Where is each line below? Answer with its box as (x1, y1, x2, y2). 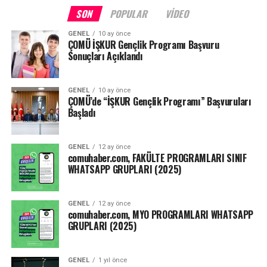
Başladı (67, 105, 96, 120)
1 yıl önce (98, 256, 127, 265)
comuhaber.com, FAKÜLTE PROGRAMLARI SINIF (67, 151, 247, 166)
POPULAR (109, 7, 151, 21)
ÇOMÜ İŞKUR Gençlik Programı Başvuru (67, 38, 219, 52)
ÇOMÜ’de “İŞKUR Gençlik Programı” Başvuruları (67, 94, 252, 109)
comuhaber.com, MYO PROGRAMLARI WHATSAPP (67, 207, 254, 222)
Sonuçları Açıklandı (67, 49, 143, 64)
